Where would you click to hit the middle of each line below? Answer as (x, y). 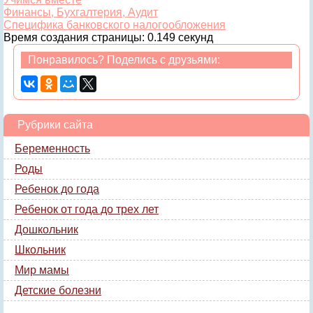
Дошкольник (46, 230)
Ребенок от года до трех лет (87, 209)
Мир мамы (42, 270)
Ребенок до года (57, 189)
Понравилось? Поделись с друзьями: (124, 60)
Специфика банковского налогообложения (115, 25)
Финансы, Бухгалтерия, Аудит (81, 12)
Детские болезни (58, 290)
